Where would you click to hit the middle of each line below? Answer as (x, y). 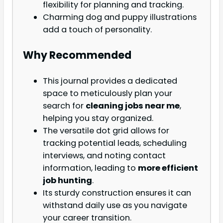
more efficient (168, 168)
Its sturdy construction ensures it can (117, 193)
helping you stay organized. (98, 118)
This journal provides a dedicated (110, 81)
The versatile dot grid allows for (106, 131)
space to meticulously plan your (108, 94)
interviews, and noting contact (104, 156)
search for (64, 106)
